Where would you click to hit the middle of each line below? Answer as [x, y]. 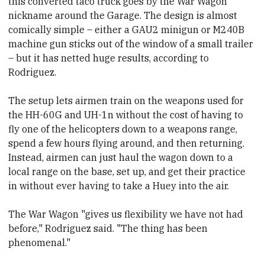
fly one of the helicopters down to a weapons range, [123, 129]
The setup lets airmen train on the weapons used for [126, 101]
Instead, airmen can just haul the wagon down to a [121, 158]
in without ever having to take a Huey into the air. [119, 186]
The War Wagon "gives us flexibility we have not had [126, 214]
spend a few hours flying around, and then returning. [127, 143]
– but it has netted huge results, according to [109, 58]
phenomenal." [40, 243]
